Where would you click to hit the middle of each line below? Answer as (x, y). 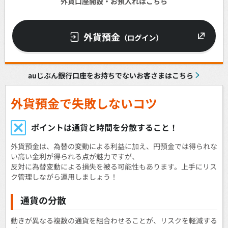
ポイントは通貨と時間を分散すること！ (104, 127)
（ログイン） (141, 37)
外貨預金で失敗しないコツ (84, 103)
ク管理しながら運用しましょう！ (64, 176)
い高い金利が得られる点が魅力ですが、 (75, 156)
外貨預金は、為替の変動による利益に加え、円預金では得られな (114, 146)
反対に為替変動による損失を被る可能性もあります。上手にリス (114, 166)
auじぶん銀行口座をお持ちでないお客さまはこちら (110, 75)
